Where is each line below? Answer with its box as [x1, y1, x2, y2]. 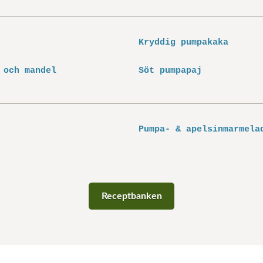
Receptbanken [101, 191, 162, 201]
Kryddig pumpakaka [139, 38, 228, 48]
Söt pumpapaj [139, 66, 202, 76]
